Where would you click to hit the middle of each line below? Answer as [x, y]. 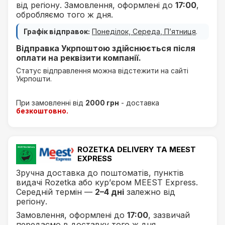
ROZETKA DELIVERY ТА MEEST [137, 149]
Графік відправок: [57, 31]
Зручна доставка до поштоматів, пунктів [100, 173]
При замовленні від [51, 103]
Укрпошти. [34, 79]
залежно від [150, 192]
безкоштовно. [42, 111]
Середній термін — [55, 192]
